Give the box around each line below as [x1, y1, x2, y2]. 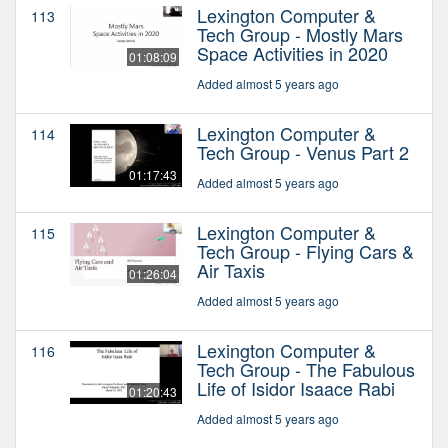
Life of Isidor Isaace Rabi [197, 374, 395, 401]
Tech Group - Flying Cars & [197, 237, 414, 264]
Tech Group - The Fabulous [197, 355, 415, 382]
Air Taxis [197, 256, 265, 283]
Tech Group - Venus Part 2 [197, 138, 409, 165]
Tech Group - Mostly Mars [197, 20, 403, 47]
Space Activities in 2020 [197, 39, 388, 66]
